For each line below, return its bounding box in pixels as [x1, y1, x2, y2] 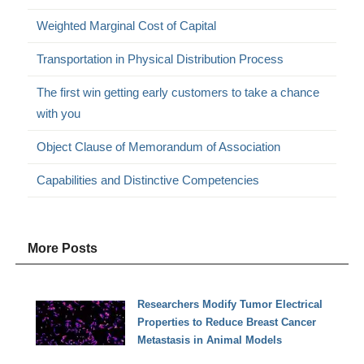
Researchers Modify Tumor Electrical [137, 298, 323, 311]
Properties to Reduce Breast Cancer [137, 316, 317, 329]
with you [37, 106, 81, 120]
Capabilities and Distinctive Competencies [37, 172, 260, 187]
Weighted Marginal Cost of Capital [37, 18, 217, 32]
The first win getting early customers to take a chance [37, 84, 320, 99]
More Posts [28, 240, 98, 255]
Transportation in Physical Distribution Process [37, 51, 284, 66]
